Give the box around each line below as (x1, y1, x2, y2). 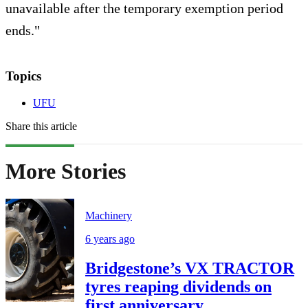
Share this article (5, 120, 77, 132)
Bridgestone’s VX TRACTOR (85, 259, 294, 278)
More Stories (5, 159, 126, 184)
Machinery (85, 210, 132, 222)
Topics (5, 68, 41, 83)
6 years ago (85, 233, 135, 245)
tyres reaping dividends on (85, 278, 272, 296)
